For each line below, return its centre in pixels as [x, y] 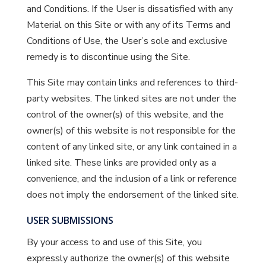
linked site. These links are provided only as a [121, 163]
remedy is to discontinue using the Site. [108, 57]
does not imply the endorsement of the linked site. [132, 195]
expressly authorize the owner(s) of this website [128, 258]
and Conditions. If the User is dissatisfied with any [129, 9]
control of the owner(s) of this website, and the [125, 115]
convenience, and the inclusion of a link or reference [132, 179]
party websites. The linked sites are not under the [131, 99]
